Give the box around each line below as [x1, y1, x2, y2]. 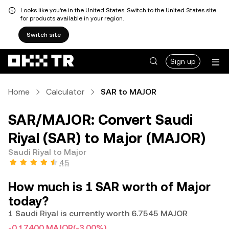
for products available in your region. [20, 15, 124, 22]
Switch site [27, 31, 61, 38]
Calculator [46, 87, 84, 97]
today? [8, 194, 49, 209]
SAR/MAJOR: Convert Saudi [8, 111, 193, 128]
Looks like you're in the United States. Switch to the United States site [20, 7, 216, 14]
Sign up [170, 57, 196, 65]
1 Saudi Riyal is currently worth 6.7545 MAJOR [8, 209, 188, 218]
